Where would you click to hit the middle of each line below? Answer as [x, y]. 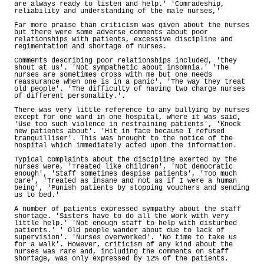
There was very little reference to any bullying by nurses [132, 110]
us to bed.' [37, 195]
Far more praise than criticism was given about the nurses [132, 25]
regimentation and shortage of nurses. [90, 46]
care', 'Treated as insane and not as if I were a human [126, 181]
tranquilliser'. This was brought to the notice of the [123, 138]
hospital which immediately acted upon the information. [126, 145]
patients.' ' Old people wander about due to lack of [119, 230]
